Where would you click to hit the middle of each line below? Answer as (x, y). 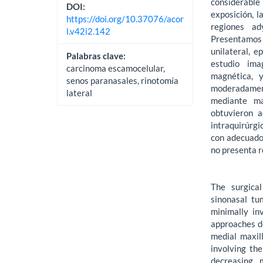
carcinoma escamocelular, (116, 68)
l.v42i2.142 (89, 31)
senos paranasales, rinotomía (123, 80)
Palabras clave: (96, 55)
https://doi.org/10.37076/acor (125, 18)
